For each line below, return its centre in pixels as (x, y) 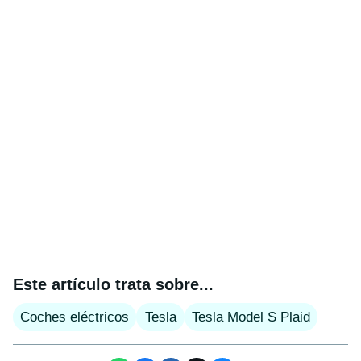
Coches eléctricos (75, 317)
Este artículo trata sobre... (113, 284)
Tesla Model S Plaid (251, 317)
